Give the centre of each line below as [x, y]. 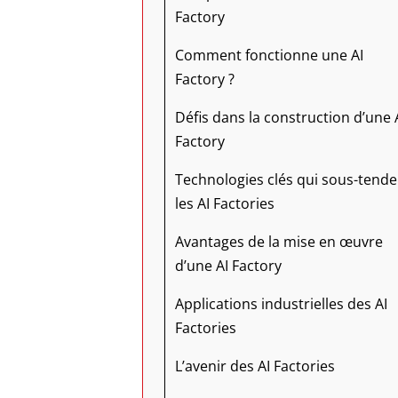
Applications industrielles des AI [281, 304]
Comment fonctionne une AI [269, 55]
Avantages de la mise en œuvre [279, 242]
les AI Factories [225, 203]
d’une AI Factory [228, 266]
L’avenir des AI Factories [255, 366]
